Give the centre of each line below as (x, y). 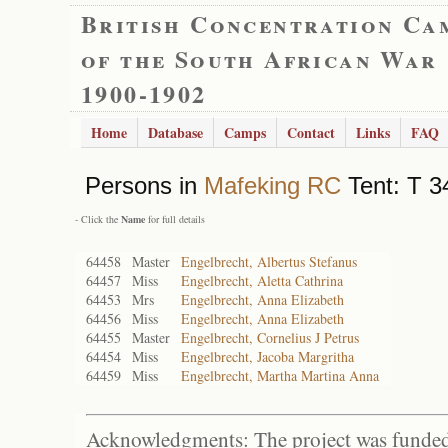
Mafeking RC (272, 185)
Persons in (144, 185)
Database (175, 132)
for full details (175, 219)
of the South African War (259, 58)
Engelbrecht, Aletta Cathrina (262, 280)
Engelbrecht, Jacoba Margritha (267, 356)
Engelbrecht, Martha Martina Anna (280, 375)
